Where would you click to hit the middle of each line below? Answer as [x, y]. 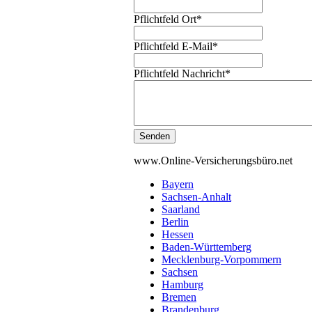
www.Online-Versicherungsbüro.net [213, 161]
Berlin [175, 222]
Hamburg [182, 285]
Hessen [178, 235]
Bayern [178, 185]
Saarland [181, 210]
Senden [155, 136]
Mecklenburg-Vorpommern [221, 260]
